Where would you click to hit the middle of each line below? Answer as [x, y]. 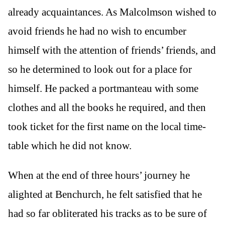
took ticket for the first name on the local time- [107, 126]
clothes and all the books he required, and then [107, 107]
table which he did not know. [70, 145]
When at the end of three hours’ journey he [99, 175]
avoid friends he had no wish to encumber [97, 31]
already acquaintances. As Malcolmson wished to [112, 12]
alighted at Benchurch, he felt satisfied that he [105, 194]
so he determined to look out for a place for [100, 69]
